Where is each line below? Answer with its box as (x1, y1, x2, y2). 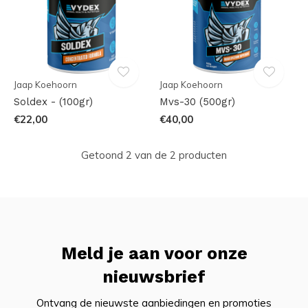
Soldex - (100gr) (14, 96, 93, 109)
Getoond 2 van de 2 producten (81, 148, 227, 162)
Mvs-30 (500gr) (159, 96, 235, 109)
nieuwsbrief (102, 267, 206, 287)
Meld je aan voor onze (60, 243, 247, 264)
